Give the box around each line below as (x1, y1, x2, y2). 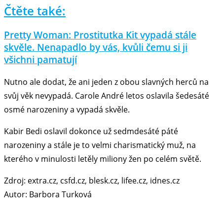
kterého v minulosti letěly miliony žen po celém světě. (4, 153, 201, 164)
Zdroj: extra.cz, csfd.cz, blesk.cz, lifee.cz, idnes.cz (4, 175, 180, 186)
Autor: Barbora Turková (4, 188, 92, 200)
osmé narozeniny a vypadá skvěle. (4, 104, 130, 115)
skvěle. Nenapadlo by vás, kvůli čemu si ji (4, 40, 187, 53)
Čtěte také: (4, 2, 66, 19)
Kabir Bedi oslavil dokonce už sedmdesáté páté (4, 125, 178, 137)
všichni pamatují (4, 53, 77, 66)
